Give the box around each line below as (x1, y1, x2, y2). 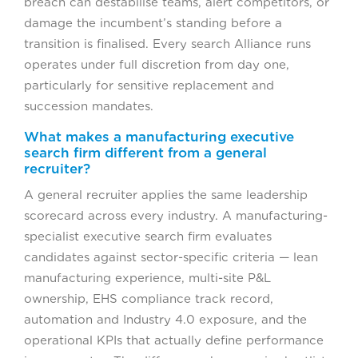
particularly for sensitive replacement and (24, 78, 274, 93)
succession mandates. (24, 99, 153, 114)
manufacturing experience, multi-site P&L (24, 271, 271, 286)
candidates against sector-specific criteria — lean (24, 250, 318, 265)
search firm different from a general (24, 145, 267, 161)
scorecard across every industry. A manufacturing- (24, 209, 328, 224)
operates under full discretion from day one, (24, 58, 289, 73)
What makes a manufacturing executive (24, 129, 294, 145)
